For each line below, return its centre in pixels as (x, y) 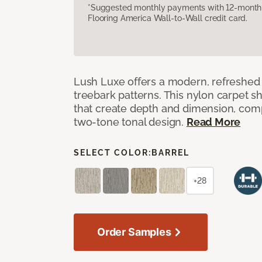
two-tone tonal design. (130, 122)
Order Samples (134, 232)
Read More (213, 122)
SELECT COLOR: (113, 152)
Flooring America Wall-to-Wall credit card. (168, 18)
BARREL (170, 152)
